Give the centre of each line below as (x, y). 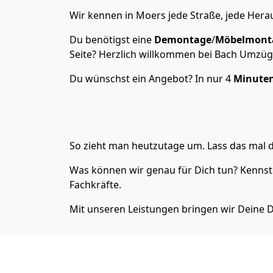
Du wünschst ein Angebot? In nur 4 (151, 79)
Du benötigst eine (112, 40)
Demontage (183, 40)
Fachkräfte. (95, 185)
